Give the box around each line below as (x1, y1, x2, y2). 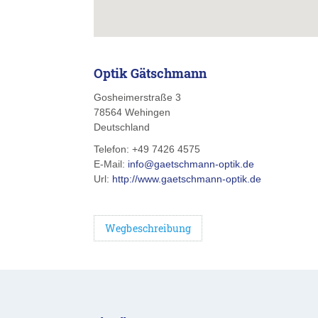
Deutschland (94, 121, 150, 133)
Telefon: (94, 143, 132, 155)
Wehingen (125, 106, 170, 118)
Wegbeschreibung (105, 221, 192, 235)
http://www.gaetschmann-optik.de (112, 173, 261, 185)
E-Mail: (94, 158, 128, 170)
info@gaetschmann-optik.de (128, 158, 254, 170)
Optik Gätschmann (94, 65, 207, 82)
